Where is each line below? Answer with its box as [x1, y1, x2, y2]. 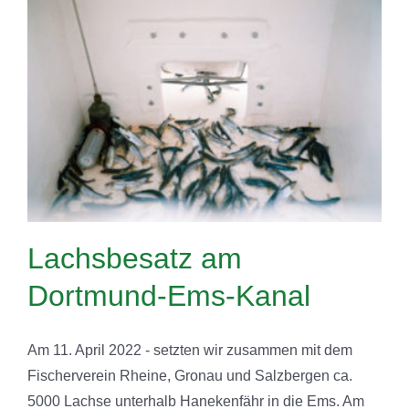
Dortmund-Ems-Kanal [27, 278, 310, 312]
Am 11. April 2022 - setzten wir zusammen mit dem [27, 341, 352, 358]
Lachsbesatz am [27, 241, 242, 275]
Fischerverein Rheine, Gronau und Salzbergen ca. [27, 367, 352, 383]
